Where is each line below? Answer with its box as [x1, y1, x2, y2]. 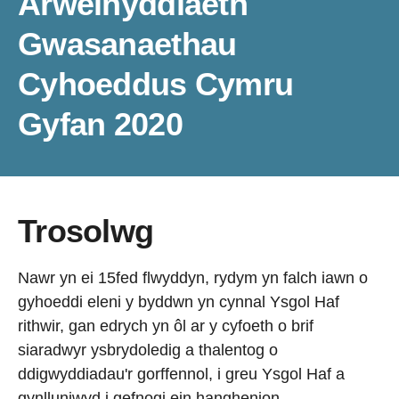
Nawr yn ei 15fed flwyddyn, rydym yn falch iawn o [18, 269, 368, 287]
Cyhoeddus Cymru [18, 66, 294, 102]
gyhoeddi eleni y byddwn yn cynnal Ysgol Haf [18, 293, 339, 311]
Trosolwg [18, 213, 154, 249]
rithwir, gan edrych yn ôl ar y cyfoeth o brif [18, 317, 313, 335]
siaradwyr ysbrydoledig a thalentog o [18, 341, 278, 359]
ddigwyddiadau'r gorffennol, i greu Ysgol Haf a [18, 365, 345, 383]
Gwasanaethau [18, 26, 237, 62]
